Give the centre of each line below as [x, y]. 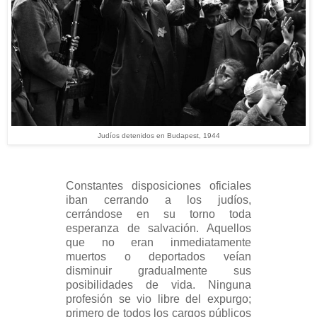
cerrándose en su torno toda [158, 214]
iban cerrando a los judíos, [158, 200]
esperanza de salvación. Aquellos [158, 228]
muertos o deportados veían [158, 256]
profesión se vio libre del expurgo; [158, 299]
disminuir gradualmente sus [158, 270]
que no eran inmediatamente [158, 242]
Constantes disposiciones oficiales [158, 185]
